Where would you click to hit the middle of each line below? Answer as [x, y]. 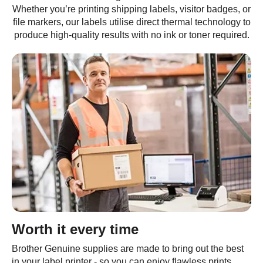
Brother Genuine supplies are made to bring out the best [128, 249]
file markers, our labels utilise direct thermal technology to [131, 22]
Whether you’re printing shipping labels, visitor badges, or [131, 9]
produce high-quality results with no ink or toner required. [131, 35]
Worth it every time [75, 229]
